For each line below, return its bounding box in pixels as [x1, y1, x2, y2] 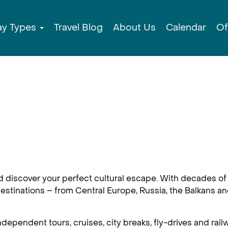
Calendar [165, 22, 206, 34]
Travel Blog [53, 22, 103, 34]
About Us [112, 22, 156, 34]
